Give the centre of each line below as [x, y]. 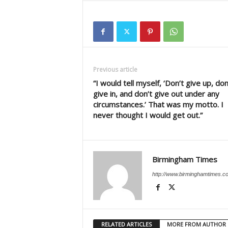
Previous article [115, 69]
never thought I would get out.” [148, 115]
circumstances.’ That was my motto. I [158, 104]
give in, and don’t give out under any [156, 94]
